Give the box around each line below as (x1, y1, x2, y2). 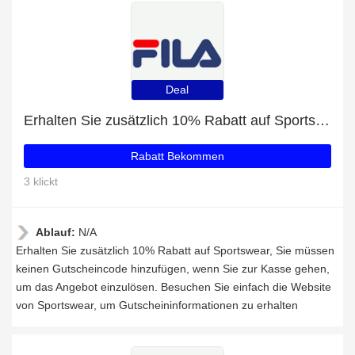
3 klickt (24, 175, 58, 188)
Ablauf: (36, 226, 78, 239)
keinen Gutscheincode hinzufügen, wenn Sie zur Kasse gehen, (16, 262, 330, 275)
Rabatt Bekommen (131, 150, 224, 162)
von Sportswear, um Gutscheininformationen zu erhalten (16, 299, 298, 311)
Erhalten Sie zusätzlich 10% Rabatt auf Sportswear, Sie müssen (16, 244, 334, 257)
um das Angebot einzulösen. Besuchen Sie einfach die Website (16, 281, 331, 293)
